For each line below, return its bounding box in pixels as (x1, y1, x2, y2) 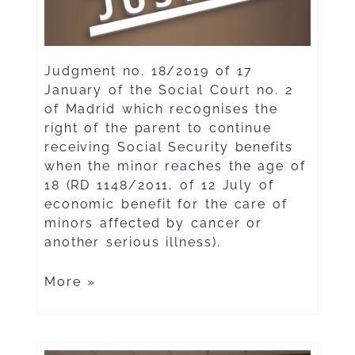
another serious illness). (44, 234, 221, 250)
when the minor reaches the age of (44, 158, 306, 174)
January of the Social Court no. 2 (44, 82, 293, 97)
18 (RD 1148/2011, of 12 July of (44, 177, 274, 193)
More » (44, 273, 97, 289)
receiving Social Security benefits (44, 139, 293, 155)
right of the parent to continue (44, 120, 272, 136)
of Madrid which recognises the (44, 101, 279, 116)
